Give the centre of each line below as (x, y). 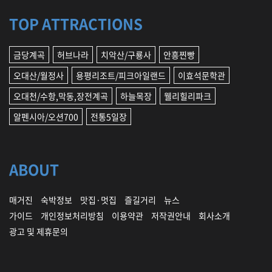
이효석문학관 (202, 75)
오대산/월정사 (39, 75)
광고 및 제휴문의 (39, 231)
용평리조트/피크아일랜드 (121, 75)
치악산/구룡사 (126, 54)
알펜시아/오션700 (46, 116)
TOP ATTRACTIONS (76, 23)
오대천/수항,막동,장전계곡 (61, 96)
